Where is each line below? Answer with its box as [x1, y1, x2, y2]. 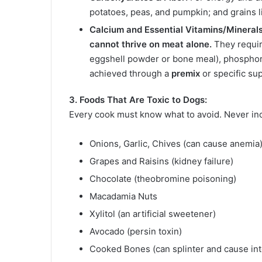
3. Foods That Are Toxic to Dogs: [69, 94, 207, 105]
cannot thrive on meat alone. [89, 38, 212, 50]
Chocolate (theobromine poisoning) [89, 173, 236, 184]
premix [171, 67, 200, 79]
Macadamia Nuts [89, 190, 157, 202]
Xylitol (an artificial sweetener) [89, 208, 216, 219]
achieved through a [89, 67, 171, 79]
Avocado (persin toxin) [89, 225, 182, 237]
